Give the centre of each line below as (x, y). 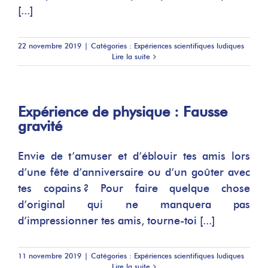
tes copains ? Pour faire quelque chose (134, 188)
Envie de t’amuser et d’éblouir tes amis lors (134, 156)
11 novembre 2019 (50, 256)
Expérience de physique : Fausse (123, 112)
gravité (40, 126)
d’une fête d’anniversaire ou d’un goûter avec (134, 172)
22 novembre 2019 (50, 46)
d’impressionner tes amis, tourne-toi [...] (116, 221)
